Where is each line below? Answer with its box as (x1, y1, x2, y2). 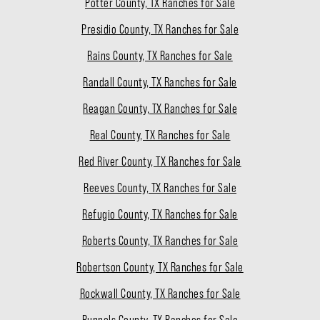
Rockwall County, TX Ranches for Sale (79, 286, 241, 301)
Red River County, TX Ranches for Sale (79, 154, 241, 169)
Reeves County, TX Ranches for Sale (84, 181, 236, 196)
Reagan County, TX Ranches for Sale (83, 101, 237, 116)
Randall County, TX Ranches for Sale (83, 75, 237, 90)
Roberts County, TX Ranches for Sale (81, 234, 239, 249)
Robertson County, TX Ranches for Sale (76, 260, 244, 275)
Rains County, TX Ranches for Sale (87, 49, 233, 64)
